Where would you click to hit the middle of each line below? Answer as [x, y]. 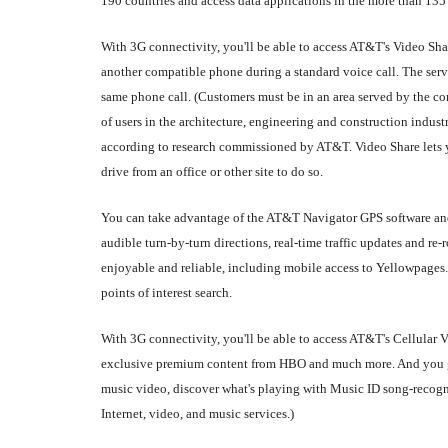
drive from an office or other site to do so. [212, 171]
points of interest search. [166, 292]
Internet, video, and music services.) [197, 413]
